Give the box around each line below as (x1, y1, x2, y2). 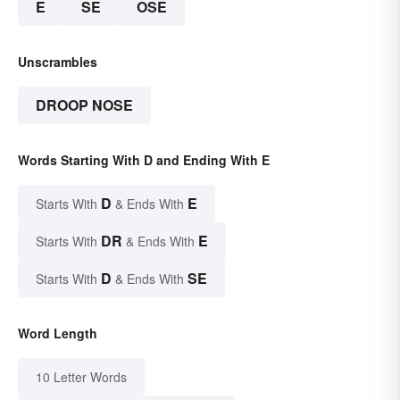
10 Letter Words (36, 368, 127, 387)
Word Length (18, 324, 97, 343)
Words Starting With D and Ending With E (18, 151, 270, 170)
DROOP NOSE (36, 95, 133, 116)
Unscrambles (18, 53, 97, 71)
